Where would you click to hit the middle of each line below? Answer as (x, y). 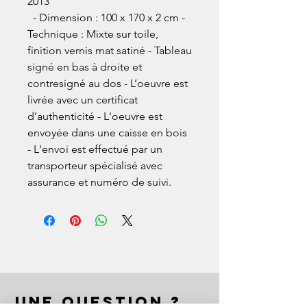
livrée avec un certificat (83, 100)
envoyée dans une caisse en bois (107, 133)
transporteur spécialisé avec (95, 166)
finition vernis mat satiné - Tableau (110, 51)
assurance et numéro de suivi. (99, 182)
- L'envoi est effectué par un (95, 149)
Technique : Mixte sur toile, (93, 34)
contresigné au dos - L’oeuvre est (108, 84)
